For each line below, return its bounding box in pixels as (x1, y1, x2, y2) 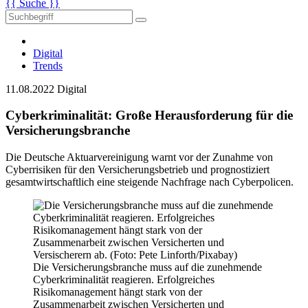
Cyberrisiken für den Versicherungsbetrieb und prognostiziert (5, 164, 269, 176)
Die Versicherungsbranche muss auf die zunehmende (33, 261, 262, 274)
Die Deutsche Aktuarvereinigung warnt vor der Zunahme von (5, 151, 273, 164)
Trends (33, 59, 63, 71)
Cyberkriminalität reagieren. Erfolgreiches (33, 274, 214, 286)
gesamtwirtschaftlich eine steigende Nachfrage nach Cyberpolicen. (5, 176, 294, 188)
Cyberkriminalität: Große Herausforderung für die (5, 108, 293, 123)
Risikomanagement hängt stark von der (33, 286, 202, 298)
